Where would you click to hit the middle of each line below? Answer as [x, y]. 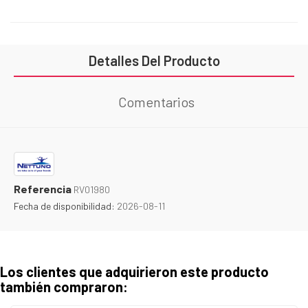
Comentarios [156, 102]
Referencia [43, 189]
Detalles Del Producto [154, 61]
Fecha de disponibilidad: [64, 206]
